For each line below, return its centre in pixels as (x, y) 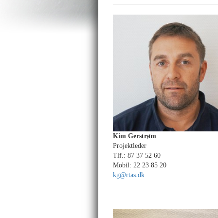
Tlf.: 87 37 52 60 (137, 155)
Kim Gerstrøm (135, 136)
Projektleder (130, 146)
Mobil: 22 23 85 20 (140, 165)
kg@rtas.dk (129, 175)
